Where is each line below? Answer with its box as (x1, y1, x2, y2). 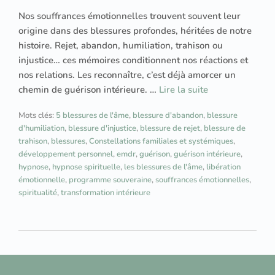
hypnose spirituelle (52, 161, 120, 172)
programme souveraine (69, 174, 152, 185)
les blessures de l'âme (124, 161, 203, 172)
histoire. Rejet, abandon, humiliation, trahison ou (18, 39, 223, 52)
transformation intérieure (61, 187, 150, 198)
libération (206, 161, 241, 172)
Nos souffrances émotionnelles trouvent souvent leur (18, 9, 241, 22)
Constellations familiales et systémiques (89, 135, 233, 147)
